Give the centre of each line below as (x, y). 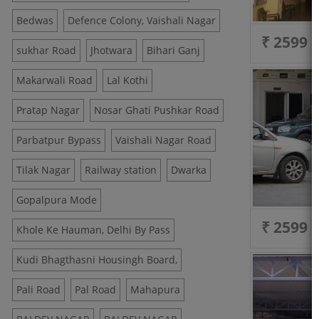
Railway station (121, 170)
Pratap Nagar (48, 110)
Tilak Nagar (43, 170)
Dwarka (189, 170)
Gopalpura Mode (57, 200)
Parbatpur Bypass (59, 140)
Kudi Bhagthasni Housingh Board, (97, 260)
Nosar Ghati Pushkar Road (157, 110)
